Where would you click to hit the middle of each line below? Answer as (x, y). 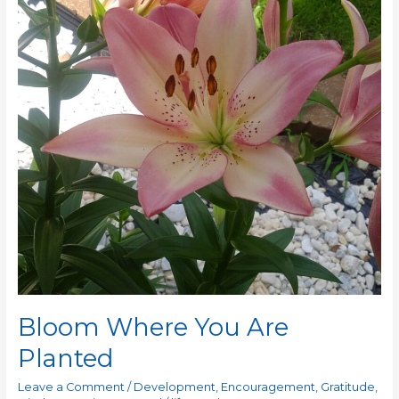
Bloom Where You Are (153, 328)
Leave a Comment (71, 387)
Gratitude (347, 387)
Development (174, 387)
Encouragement (268, 387)
